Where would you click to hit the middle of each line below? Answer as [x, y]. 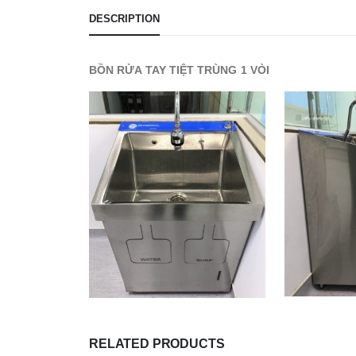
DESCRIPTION [124, 18]
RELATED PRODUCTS [157, 344]
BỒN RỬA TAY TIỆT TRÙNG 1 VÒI [179, 70]
